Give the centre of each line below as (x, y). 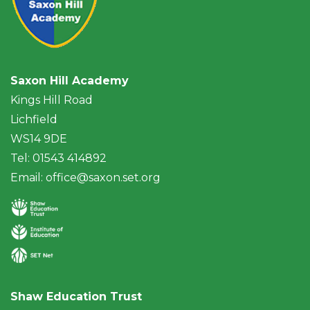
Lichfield (34, 119)
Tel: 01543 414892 (58, 158)
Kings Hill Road (52, 100)
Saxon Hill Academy (70, 80)
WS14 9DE (39, 138)
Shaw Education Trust (76, 296)
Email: (28, 177)
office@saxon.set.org (103, 177)
